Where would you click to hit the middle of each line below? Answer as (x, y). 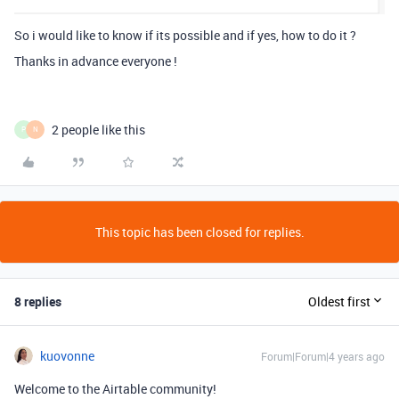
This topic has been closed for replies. (199, 232)
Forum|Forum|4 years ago (323, 356)
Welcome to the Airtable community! (115, 388)
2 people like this (98, 129)
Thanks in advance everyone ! (96, 61)
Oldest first (339, 302)
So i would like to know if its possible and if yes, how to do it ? (185, 35)
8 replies (38, 301)
